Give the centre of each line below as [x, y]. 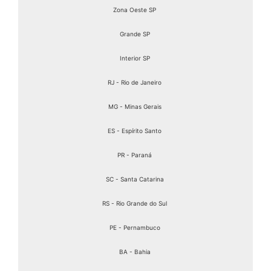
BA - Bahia [135, 252]
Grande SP [135, 34]
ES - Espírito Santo [135, 131]
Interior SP [135, 58]
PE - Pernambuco [135, 227]
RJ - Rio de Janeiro [135, 82]
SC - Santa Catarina [135, 179]
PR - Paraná [135, 155]
